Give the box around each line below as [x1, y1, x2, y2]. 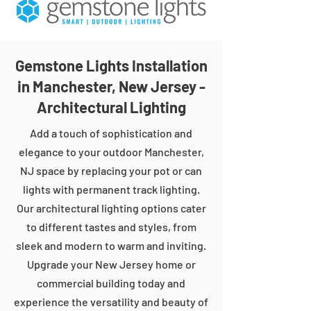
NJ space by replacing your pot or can [20, 164, 202, 177]
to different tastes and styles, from [26, 220, 196, 233]
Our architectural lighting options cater [16, 201, 206, 215]
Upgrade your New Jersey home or [26, 258, 196, 271]
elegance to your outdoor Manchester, [18, 145, 204, 158]
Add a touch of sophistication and [30, 126, 192, 140]
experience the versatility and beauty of [14, 295, 208, 308]
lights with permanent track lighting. [22, 183, 200, 196]
